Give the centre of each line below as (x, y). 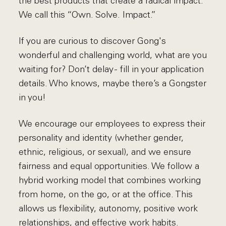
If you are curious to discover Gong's (93, 41)
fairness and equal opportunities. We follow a (109, 166)
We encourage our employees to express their (112, 124)
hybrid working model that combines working (110, 180)
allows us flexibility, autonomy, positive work (108, 208)
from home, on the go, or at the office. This (106, 194)
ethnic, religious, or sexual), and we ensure (105, 152)
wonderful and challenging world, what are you (113, 55)
